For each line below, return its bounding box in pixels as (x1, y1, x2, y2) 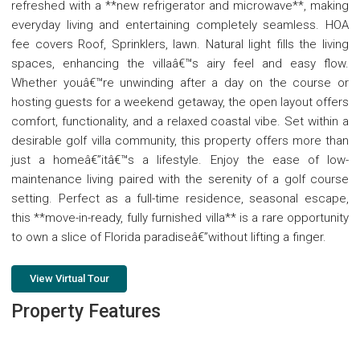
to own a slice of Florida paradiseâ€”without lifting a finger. (11, 230, 326, 245)
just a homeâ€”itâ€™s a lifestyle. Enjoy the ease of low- (11, 153, 349, 168)
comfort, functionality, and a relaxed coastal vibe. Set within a (11, 114, 349, 129)
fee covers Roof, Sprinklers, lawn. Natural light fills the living (11, 37, 349, 52)
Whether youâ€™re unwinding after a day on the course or (11, 76, 349, 91)
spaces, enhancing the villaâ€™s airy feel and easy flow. (11, 56, 349, 72)
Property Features (11, 301, 161, 323)
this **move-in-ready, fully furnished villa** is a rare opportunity (11, 211, 349, 226)
